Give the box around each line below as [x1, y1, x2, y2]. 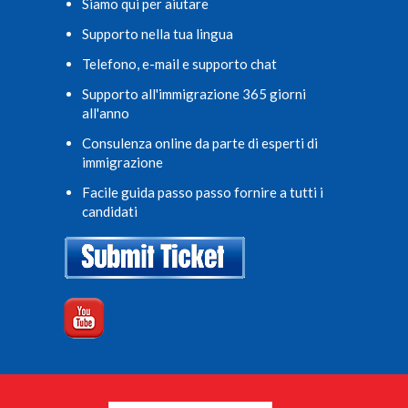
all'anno [82, 104, 129, 121]
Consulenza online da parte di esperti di [82, 134, 318, 151]
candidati [82, 202, 138, 219]
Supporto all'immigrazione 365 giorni [82, 85, 306, 102]
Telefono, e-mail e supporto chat [82, 55, 277, 72]
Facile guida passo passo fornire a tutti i [82, 183, 323, 200]
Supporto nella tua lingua [82, 25, 233, 42]
